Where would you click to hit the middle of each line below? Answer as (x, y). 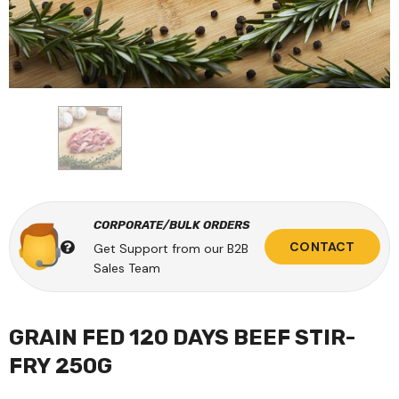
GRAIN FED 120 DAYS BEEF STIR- (182, 338)
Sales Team (127, 268)
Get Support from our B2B (171, 248)
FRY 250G (61, 366)
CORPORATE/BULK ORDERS (172, 225)
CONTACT (322, 247)
